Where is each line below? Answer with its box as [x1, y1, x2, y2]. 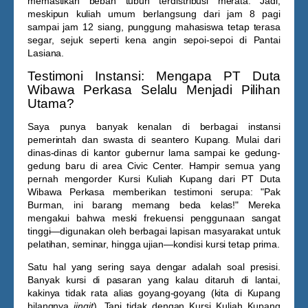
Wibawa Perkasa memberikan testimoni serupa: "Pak [27, 186, 280, 197]
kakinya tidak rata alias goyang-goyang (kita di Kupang [27, 287, 280, 298]
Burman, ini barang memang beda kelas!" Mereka [27, 199, 280, 210]
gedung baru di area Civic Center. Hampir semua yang [27, 160, 280, 171]
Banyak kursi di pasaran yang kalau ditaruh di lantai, [27, 274, 280, 285]
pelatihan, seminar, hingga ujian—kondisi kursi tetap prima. [27, 239, 280, 250]
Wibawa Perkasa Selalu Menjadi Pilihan [27, 82, 280, 97]
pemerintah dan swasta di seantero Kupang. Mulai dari [27, 134, 280, 145]
